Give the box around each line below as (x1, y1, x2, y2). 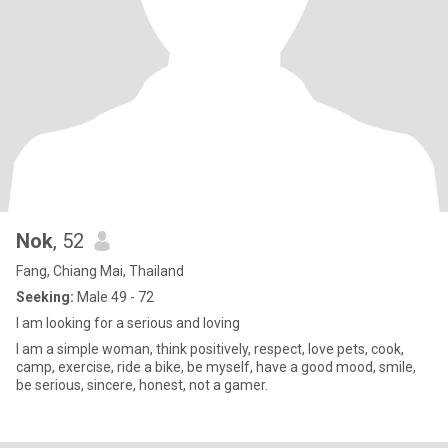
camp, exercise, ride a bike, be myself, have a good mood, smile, (16, 359, 416, 375)
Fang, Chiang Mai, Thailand (16, 263, 184, 279)
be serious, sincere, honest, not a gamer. (16, 377, 268, 393)
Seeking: (16, 289, 74, 305)
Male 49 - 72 (74, 289, 154, 305)
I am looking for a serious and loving (16, 315, 240, 331)
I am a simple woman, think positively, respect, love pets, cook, (16, 341, 404, 357)
